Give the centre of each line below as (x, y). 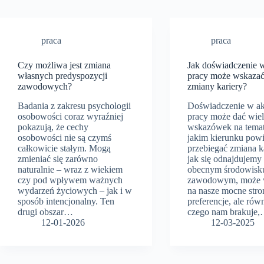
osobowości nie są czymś (65, 137)
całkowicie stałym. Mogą (64, 148)
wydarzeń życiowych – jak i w (75, 190)
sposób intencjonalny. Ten (66, 201)
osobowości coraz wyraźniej (70, 116)
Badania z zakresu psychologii (74, 105)
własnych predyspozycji (62, 76)
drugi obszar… (45, 212)
